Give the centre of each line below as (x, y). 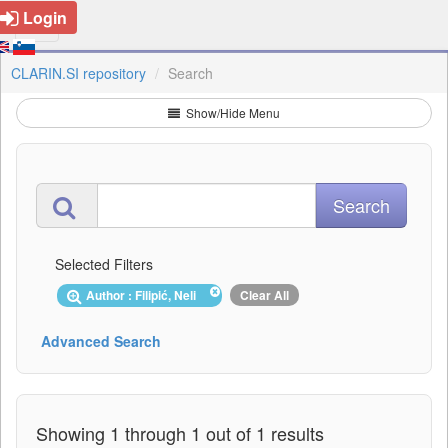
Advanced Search (101, 340)
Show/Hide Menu (231, 112)
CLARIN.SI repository (78, 73)
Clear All (264, 295)
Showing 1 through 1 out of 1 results (180, 432)
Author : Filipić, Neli (144, 295)
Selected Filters (104, 264)
